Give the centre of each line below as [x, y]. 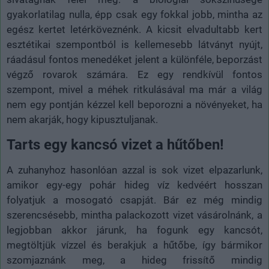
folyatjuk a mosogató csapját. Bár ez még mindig [134, 200]
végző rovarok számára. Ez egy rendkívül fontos [134, 74]
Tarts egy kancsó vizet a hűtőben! [115, 144]
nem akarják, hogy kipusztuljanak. [82, 119]
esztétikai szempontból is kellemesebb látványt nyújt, [134, 44]
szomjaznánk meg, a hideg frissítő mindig [134, 260]
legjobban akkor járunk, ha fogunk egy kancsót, [134, 230]
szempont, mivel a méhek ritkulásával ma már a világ [134, 89]
